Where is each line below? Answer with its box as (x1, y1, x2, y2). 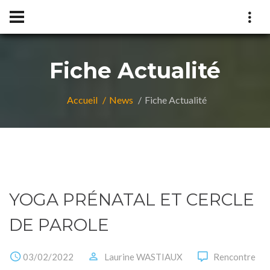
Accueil (66, 94, 98, 105)
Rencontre (213, 251, 256, 262)
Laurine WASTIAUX (104, 251, 183, 262)
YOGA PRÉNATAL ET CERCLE (9, 189, 254, 210)
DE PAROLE (9, 215, 109, 235)
